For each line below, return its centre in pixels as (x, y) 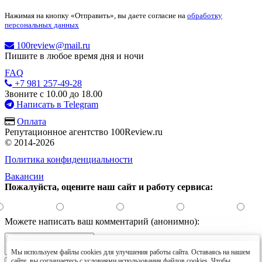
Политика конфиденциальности (69, 160)
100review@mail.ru (52, 46)
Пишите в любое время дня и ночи (74, 56)
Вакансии (24, 177)
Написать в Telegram (56, 105)
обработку (205, 16)
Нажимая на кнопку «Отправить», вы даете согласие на (96, 16)
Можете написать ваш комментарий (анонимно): (102, 222)
